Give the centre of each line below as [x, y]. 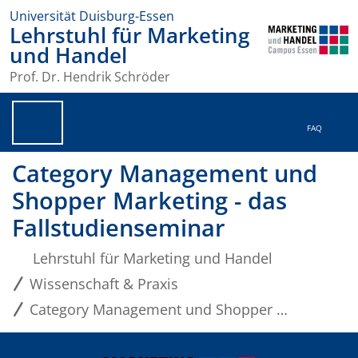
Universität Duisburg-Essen [92, 16]
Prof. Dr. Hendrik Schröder [90, 77]
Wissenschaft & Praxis [103, 284]
